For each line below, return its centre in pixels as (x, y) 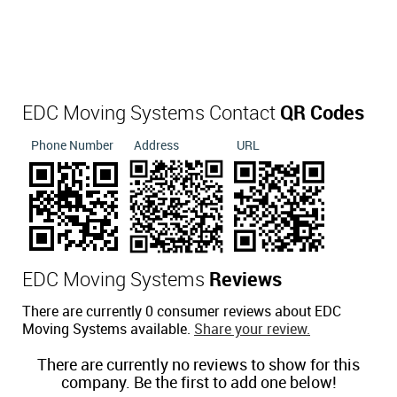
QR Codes (322, 113)
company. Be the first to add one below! (198, 383)
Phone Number (72, 145)
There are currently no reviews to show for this (198, 365)
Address (156, 145)
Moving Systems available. (108, 330)
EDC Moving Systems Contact (151, 113)
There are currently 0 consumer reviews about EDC (182, 312)
